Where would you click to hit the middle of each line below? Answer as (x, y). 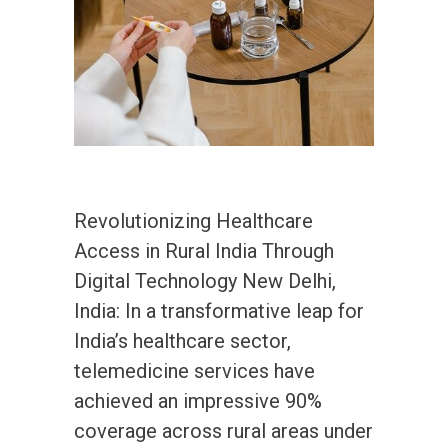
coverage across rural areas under (223, 430)
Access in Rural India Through (204, 250)
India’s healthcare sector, (182, 340)
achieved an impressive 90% (198, 400)
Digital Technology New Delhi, (205, 280)
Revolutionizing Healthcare (193, 220)
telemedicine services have (194, 370)
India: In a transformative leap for (219, 310)
